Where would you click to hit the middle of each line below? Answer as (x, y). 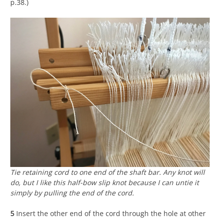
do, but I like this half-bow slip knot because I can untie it (105, 183)
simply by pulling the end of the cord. (72, 193)
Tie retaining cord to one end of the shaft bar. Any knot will (108, 172)
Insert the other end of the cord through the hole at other (111, 214)
